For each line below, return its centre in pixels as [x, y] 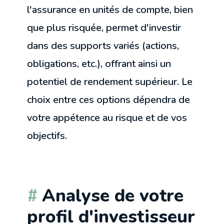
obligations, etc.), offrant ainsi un [99, 63]
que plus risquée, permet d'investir [104, 27]
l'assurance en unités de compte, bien [110, 9]
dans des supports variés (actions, [103, 45]
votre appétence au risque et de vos [107, 117]
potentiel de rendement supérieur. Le [110, 81]
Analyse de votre [113, 195]
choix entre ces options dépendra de [109, 99]
